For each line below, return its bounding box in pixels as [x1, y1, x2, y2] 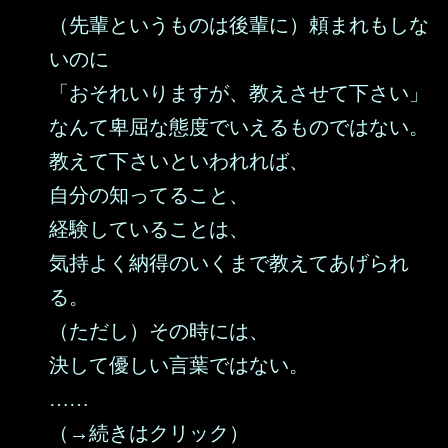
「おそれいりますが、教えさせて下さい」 [49, 82, 429, 104]
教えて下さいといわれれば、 [49, 150, 309, 172]
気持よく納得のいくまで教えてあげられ [49, 252, 409, 274]
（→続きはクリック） [49, 422, 249, 444]
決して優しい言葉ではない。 [49, 354, 309, 376]
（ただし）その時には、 [49, 320, 269, 342]
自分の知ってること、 [49, 184, 249, 206]
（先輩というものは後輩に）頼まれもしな [49, 14, 429, 36]
